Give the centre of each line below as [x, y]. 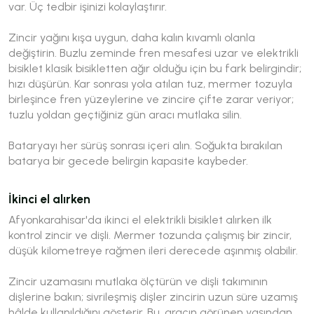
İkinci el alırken [49, 199]
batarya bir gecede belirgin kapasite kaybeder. [128, 161]
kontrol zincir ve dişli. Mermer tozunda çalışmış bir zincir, [150, 235]
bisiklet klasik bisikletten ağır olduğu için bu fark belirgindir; [155, 68]
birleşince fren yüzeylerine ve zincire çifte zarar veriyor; [151, 99]
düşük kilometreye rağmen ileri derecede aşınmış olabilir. [153, 250]
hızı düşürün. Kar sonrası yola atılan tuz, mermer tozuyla [150, 83]
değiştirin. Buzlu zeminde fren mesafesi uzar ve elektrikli [153, 53]
